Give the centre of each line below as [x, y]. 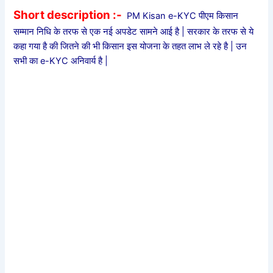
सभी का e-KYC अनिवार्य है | [61, 61]
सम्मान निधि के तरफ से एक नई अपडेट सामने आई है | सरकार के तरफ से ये [134, 31]
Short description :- [68, 15]
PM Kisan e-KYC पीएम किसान [180, 16]
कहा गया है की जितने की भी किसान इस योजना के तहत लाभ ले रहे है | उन [130, 46]
